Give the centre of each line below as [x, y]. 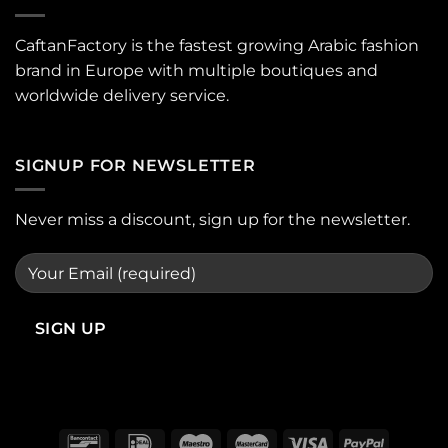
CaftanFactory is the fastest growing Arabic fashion [217, 46]
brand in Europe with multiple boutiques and [196, 71]
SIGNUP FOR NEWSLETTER [135, 165]
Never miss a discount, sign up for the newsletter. [212, 220]
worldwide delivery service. [124, 96]
